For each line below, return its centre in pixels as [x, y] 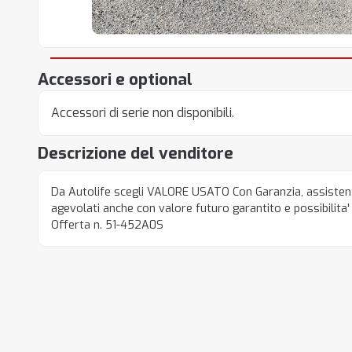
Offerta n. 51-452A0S [107, 225]
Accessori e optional [115, 79]
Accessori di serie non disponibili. [143, 113]
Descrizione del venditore [136, 153]
